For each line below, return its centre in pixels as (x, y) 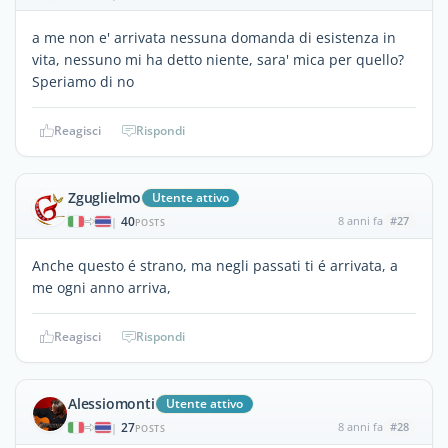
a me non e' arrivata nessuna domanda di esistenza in (214, 37)
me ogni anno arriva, (101, 287)
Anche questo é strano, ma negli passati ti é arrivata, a (215, 265)
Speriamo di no (83, 81)
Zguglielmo (104, 197)
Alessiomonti (111, 403)
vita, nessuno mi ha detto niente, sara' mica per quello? (218, 59)
